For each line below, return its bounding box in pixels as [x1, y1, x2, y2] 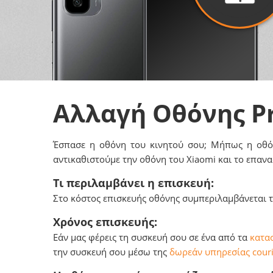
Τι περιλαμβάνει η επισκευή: [53, 175, 214, 190]
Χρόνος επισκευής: [53, 214, 157, 229]
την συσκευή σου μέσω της [53, 246, 169, 258]
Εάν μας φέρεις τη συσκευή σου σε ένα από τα [53, 231, 250, 243]
